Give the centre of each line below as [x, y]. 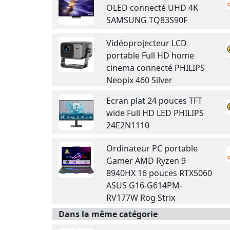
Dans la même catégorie [108, 214]
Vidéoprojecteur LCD [147, 43]
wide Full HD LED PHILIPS [155, 113]
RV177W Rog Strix [141, 198]
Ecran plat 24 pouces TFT [154, 101]
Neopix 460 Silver [139, 80]
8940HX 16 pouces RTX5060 [159, 173]
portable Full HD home [150, 55]
